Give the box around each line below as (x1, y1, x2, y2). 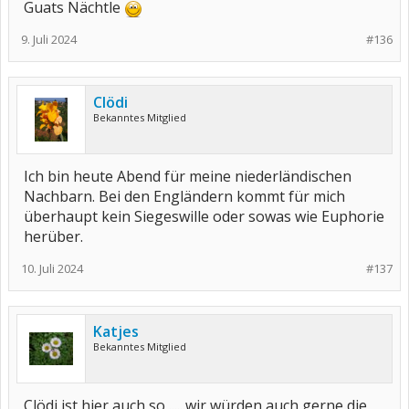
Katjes (93, 321, 139, 341)
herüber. (24, 226, 83, 246)
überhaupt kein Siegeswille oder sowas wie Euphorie (24, 206, 384, 226)
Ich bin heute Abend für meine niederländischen (24, 166, 351, 186)
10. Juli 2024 (21, 260, 83, 277)
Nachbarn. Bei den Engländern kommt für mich (24, 186, 345, 206)
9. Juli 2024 (21, 31, 77, 47)
